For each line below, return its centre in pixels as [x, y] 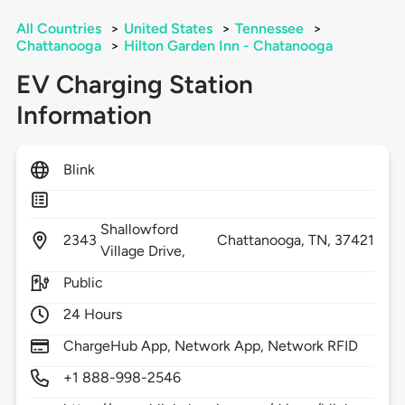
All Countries [58, 29]
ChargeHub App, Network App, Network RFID [211, 346]
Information [84, 115]
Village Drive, [145, 251]
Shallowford [139, 230]
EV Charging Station [134, 85]
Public [83, 283]
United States [168, 29]
